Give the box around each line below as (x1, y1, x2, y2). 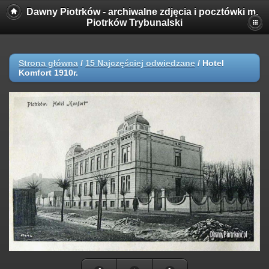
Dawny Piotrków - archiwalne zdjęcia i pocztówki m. (26, 7, 258, 17)
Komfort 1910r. (19, 68, 78, 77)
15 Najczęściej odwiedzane (85, 58, 195, 68)
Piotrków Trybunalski (86, 17, 183, 28)
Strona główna (19, 58, 78, 68)
